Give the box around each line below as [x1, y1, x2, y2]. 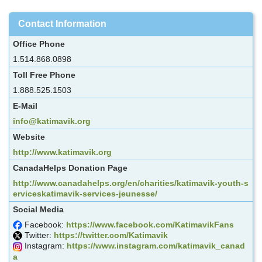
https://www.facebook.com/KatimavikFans [66, 219, 234, 229]
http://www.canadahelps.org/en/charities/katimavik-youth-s [13, 178, 249, 188]
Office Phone [13, 39, 65, 49]
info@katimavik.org [13, 116, 91, 126]
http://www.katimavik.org [13, 147, 112, 157]
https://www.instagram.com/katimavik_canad [67, 241, 245, 251]
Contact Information [18, 18, 106, 29]
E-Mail [13, 101, 37, 111]
